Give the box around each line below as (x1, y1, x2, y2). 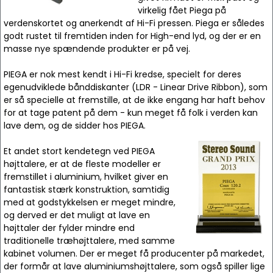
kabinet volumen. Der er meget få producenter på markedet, (4, 247, 264, 260)
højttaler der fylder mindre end (4, 222, 135, 234)
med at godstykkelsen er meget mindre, (4, 196, 175, 208)
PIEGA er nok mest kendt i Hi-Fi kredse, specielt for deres (4, 68, 241, 80)
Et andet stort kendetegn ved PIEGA (4, 145, 155, 157)
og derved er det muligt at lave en (4, 209, 150, 221)
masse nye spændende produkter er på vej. (4, 43, 190, 55)
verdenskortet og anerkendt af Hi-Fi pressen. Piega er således (4, 17, 264, 29)
